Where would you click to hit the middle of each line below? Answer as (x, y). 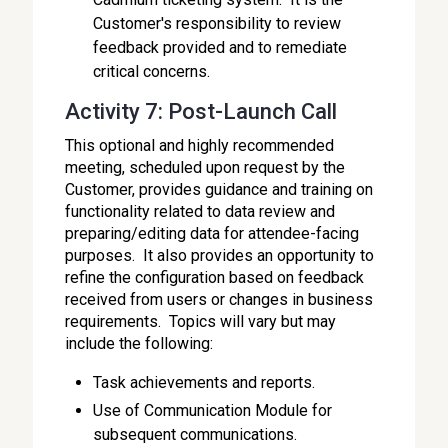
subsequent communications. (195, 434)
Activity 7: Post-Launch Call (201, 111)
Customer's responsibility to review (217, 23)
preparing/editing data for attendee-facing (212, 233)
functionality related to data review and (200, 211)
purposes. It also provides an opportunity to (220, 255)
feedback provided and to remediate (220, 47)
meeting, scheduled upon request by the (205, 167)
